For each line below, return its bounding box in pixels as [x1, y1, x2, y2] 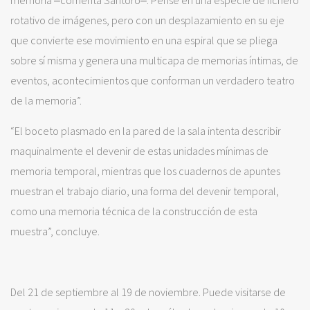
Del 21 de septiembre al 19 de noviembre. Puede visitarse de [10, 284, 286, 299]
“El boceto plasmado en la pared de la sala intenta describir [10, 123, 281, 138]
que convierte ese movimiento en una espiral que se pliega [10, 33, 277, 47]
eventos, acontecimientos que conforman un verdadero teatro [10, 73, 295, 87]
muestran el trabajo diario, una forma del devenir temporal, [10, 183, 279, 198]
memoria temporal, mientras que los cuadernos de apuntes [10, 163, 280, 178]
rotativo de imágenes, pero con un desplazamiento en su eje [10, 12, 284, 27]
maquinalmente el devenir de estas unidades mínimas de [10, 143, 268, 158]
